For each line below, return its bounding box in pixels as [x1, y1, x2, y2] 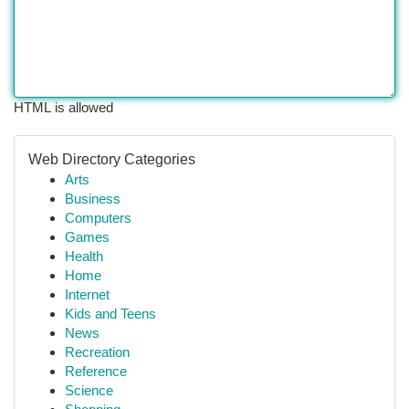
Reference [65, 363, 127, 379]
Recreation [65, 344, 130, 360]
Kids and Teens [65, 306, 156, 321]
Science [65, 383, 113, 398]
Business [65, 191, 121, 206]
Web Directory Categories [28, 152, 195, 167]
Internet [65, 287, 110, 302]
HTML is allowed [14, 100, 113, 115]
